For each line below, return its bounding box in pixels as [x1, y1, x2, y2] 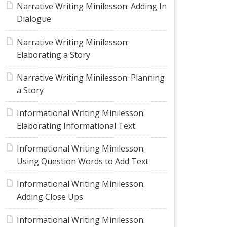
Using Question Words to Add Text [16, 156, 148, 167]
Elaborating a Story [16, 49, 90, 60]
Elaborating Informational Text [16, 120, 135, 132]
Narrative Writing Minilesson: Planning [16, 71, 165, 83]
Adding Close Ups [16, 191, 83, 203]
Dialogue [16, 13, 51, 25]
